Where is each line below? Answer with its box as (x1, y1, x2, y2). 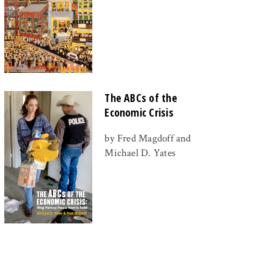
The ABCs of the (104, 90, 177, 105)
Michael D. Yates (104, 146, 175, 160)
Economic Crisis (104, 104, 174, 120)
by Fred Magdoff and (104, 131, 191, 145)
